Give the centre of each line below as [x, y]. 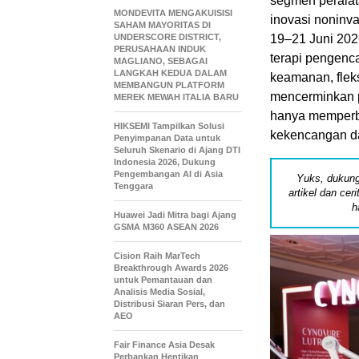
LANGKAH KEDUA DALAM [170, 73]
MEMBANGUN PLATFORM [169, 85]
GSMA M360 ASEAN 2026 [166, 227]
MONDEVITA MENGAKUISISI [173, 13]
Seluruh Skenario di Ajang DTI [177, 150]
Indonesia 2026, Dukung [165, 162]
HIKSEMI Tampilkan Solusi [169, 126]
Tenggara [133, 186]
